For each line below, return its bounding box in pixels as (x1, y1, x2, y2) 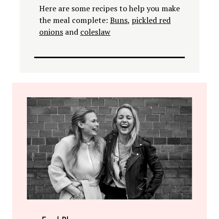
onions (39, 26, 63, 38)
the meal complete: (39, 15, 110, 26)
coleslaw (80, 26, 110, 38)
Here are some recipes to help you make (39, 3, 180, 14)
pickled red (131, 15, 171, 26)
